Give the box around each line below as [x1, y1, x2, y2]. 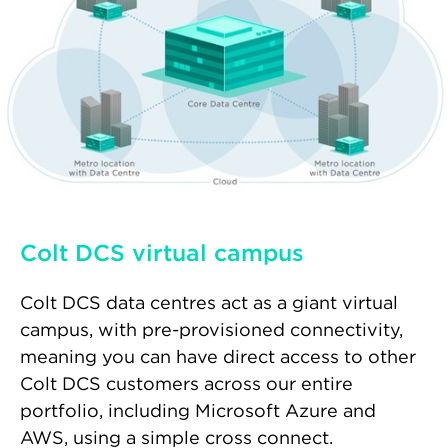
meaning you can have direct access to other [20, 345, 416, 369]
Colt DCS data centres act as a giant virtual [20, 291, 398, 315]
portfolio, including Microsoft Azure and [20, 399, 376, 423]
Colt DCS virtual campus [20, 238, 304, 268]
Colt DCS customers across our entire [20, 372, 353, 396]
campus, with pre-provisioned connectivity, [20, 318, 403, 342]
